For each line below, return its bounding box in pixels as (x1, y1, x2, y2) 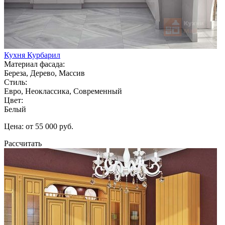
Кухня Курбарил (4, 50, 60, 59)
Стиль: (4, 77, 27, 86)
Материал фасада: (4, 59, 65, 68)
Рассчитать (4, 139, 42, 148)
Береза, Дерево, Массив (4, 68, 85, 77)
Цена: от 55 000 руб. (4, 122, 73, 131)
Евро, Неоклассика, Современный (4, 86, 122, 95)
